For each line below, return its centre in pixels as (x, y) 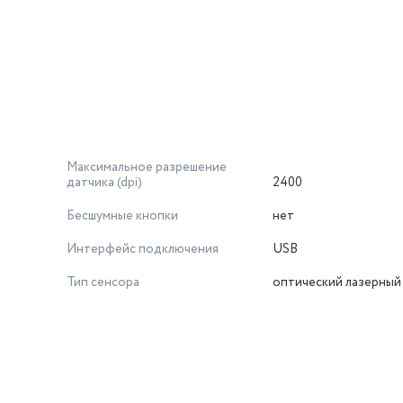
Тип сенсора (103, 282)
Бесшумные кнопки (122, 216)
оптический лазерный (337, 282)
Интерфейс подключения (143, 249)
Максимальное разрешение (147, 167)
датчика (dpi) (104, 183)
